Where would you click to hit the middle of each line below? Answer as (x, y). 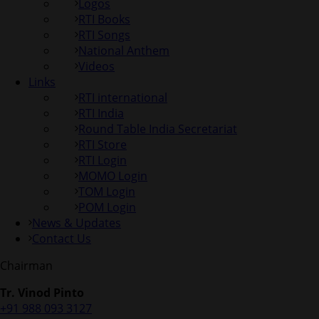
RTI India (101, 114)
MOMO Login (113, 176)
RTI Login (103, 161)
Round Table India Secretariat (158, 129)
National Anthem (124, 51)
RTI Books (104, 20)
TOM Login (107, 192)
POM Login (107, 208)
